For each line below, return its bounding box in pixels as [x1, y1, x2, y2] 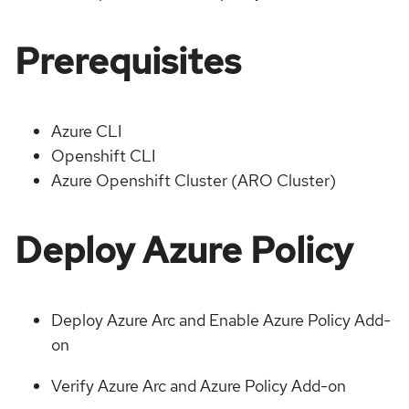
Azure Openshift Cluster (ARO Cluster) [51, 170, 336, 191]
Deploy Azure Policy [15, 225, 352, 275]
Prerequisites [15, 36, 241, 85]
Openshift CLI [51, 145, 156, 166]
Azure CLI [51, 121, 122, 142]
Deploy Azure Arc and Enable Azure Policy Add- [51, 309, 391, 331]
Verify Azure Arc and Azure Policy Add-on [51, 375, 346, 397]
